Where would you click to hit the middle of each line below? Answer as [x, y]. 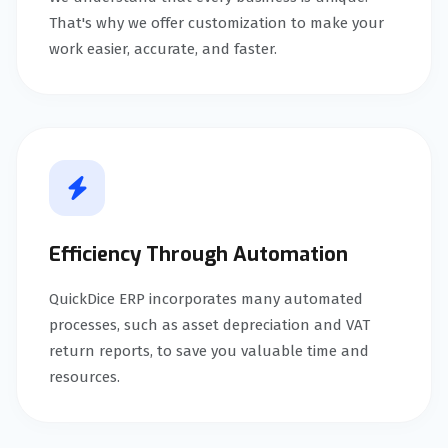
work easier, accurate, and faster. [163, 48]
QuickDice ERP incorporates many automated [206, 298]
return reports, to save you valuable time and [209, 350]
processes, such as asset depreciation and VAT [209, 324]
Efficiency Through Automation [198, 254]
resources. [84, 376]
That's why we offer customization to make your [216, 22]
